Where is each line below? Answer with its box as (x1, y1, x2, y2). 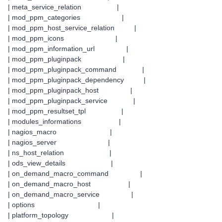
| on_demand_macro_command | (8, 169, 142, 177)
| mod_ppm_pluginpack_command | (8, 65, 144, 73)
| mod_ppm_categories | (8, 13, 124, 21)
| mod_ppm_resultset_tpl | (8, 107, 123, 115)
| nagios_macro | (8, 128, 112, 136)
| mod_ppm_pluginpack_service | (8, 97, 135, 105)
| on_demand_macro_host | (8, 180, 130, 188)
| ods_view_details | (8, 159, 113, 167)
